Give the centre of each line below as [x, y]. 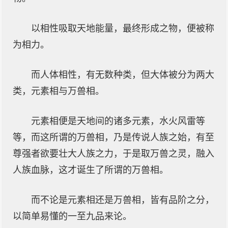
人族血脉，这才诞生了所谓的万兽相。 [91, 170]
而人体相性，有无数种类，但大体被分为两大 [123, 75]
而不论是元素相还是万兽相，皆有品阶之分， [123, 200]
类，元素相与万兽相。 [59, 91]
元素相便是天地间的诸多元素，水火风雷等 [118, 121]
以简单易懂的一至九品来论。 [72, 216]
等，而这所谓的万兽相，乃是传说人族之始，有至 [113, 137]
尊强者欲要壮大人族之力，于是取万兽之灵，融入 [113, 154]
